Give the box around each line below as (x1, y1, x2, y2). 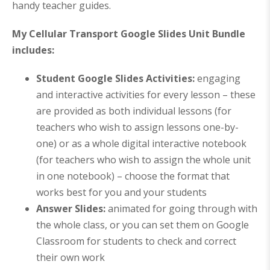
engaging (197, 72, 240, 86)
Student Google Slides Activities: (36, 72, 197, 86)
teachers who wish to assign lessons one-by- (36, 121, 239, 134)
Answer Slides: (36, 202, 108, 216)
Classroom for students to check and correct (36, 234, 236, 248)
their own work (36, 251, 105, 265)
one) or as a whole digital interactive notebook (36, 137, 246, 151)
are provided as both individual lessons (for (36, 104, 231, 118)
